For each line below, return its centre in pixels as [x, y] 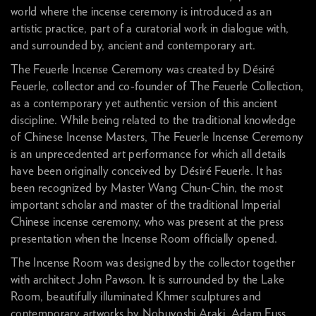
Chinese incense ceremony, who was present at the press [147, 222]
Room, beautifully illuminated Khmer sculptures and [136, 297]
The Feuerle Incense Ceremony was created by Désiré [143, 69]
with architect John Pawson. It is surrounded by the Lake [148, 280]
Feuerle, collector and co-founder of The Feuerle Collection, [157, 86]
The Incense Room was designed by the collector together [153, 263]
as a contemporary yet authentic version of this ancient [144, 103]
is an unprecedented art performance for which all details [148, 154]
